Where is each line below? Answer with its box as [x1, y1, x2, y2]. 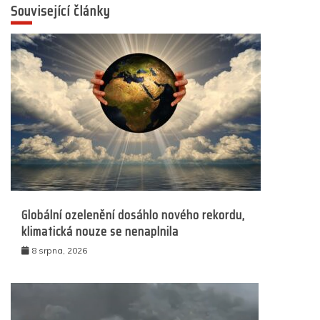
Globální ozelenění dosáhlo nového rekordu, [21, 204, 245, 225]
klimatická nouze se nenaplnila [21, 221, 179, 241]
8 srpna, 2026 [31, 244, 87, 256]
